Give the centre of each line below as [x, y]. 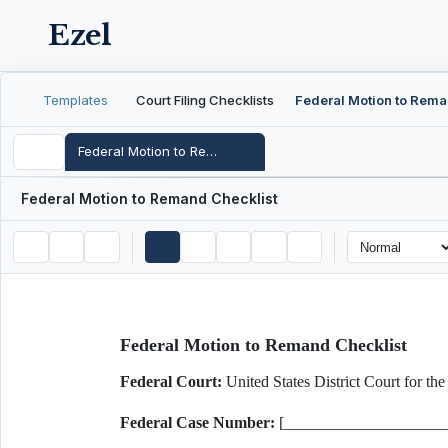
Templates [75, 99]
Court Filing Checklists [205, 99]
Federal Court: [170, 381]
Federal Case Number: [197, 422]
